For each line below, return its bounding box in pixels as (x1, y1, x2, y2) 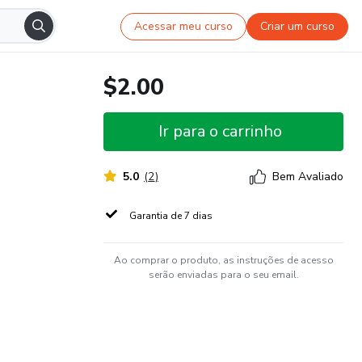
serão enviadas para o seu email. (148, 268, 299, 281)
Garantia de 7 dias (129, 209, 213, 222)
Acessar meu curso (134, 18, 234, 34)
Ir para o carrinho (158, 120, 282, 142)
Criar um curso (260, 18, 335, 34)
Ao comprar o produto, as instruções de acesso (113, 254, 334, 267)
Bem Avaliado (272, 169, 343, 184)
